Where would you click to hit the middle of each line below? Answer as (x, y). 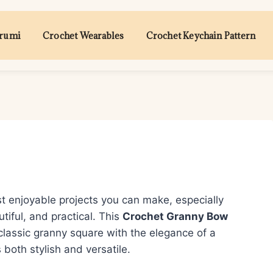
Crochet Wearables (83, 35)
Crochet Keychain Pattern (201, 35)
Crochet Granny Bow (175, 216)
